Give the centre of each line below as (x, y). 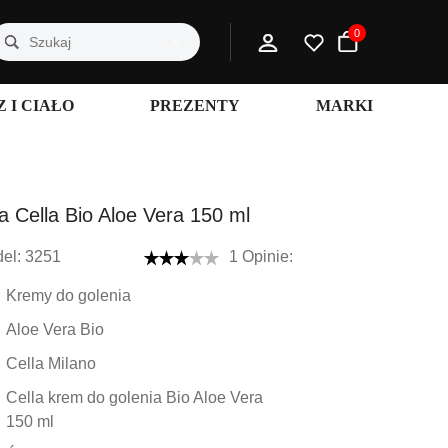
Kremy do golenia (68, 295)
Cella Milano (51, 363)
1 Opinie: (261, 256)
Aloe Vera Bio (55, 329)
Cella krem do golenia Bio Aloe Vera (134, 397)
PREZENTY (195, 105)
